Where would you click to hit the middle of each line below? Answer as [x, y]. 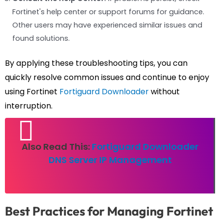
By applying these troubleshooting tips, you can [96, 63]
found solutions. [41, 39]
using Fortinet [32, 92]
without [164, 92]
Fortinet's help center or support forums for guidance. [108, 12]
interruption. [29, 106]
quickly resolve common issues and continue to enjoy [107, 78]
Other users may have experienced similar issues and [107, 25]
